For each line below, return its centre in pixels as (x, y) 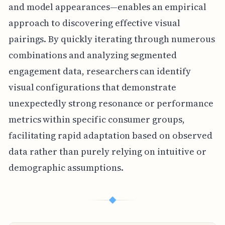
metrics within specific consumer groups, (96, 120)
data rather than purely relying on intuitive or (107, 152)
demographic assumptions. (66, 168)
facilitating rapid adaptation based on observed (110, 136)
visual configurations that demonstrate (92, 87)
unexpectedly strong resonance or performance (111, 103)
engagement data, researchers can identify (99, 71)
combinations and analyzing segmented (93, 55)
